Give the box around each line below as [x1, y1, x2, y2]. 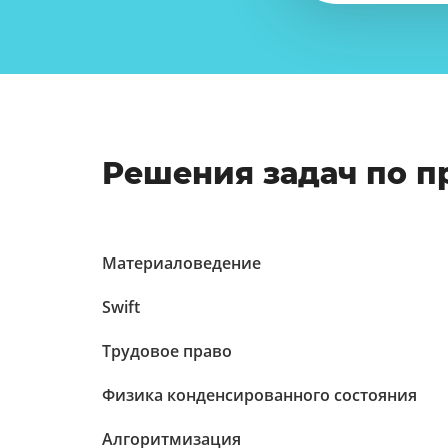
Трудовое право [102, 340, 232, 362]
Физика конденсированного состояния [102, 384, 417, 406]
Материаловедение [102, 252, 261, 274]
